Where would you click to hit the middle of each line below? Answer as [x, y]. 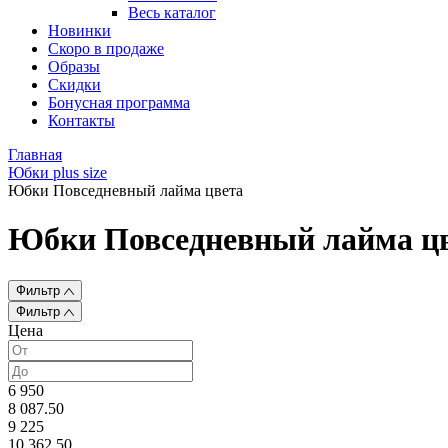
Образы [74, 66]
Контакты [81, 120]
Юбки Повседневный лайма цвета [125, 190]
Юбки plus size [57, 172]
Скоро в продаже [106, 48]
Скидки [74, 84]
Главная [35, 154]
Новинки [79, 30]
